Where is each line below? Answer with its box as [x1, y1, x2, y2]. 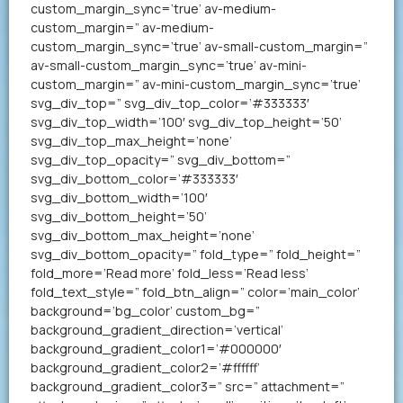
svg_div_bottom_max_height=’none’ [31, 227, 255, 244]
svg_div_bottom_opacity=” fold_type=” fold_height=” [31, 246, 361, 263]
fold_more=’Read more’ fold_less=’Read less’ [31, 264, 309, 282]
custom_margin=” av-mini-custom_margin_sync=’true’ [31, 76, 361, 93]
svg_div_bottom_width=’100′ [31, 189, 208, 206]
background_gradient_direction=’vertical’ [31, 321, 283, 338]
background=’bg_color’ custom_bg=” [31, 302, 260, 319]
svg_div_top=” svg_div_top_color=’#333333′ [31, 94, 309, 112]
